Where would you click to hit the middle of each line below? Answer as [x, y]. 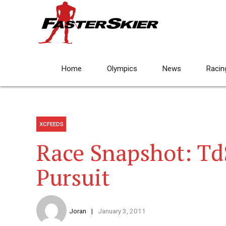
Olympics [122, 69]
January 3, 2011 [122, 211]
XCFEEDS [51, 124]
